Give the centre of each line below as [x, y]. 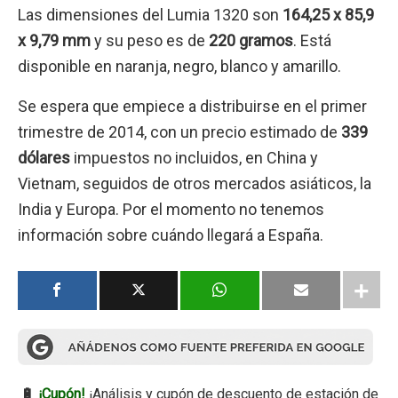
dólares [44, 158]
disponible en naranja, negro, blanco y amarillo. [179, 66]
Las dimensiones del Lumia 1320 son [148, 14]
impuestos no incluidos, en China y [194, 158]
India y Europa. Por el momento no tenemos [171, 210]
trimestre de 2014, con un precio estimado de [179, 132]
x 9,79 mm [54, 40]
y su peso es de [148, 40]
